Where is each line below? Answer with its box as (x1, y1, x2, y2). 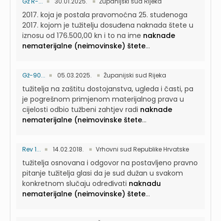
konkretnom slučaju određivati (22, 179, 129, 188)
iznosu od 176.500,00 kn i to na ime (22, 31, 143, 40)
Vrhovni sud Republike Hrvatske (96, 145, 189, 153)
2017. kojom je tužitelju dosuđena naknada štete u (22, 20, 193, 30)
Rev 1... (22, 145, 41, 153)
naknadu (129, 179, 161, 188)
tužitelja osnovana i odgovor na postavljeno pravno (22, 158, 198, 168)
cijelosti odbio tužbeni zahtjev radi (22, 105, 140, 114)
